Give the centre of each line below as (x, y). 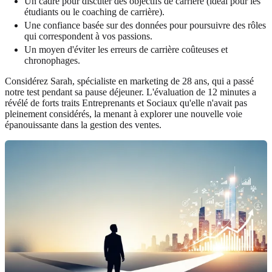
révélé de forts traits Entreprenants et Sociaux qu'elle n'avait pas (126, 103)
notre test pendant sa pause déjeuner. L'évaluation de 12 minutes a (131, 92)
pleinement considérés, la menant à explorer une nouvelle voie (124, 114)
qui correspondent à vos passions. (88, 36)
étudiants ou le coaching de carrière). (94, 12)
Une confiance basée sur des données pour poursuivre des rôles (145, 25)
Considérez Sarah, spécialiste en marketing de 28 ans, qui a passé (129, 81)
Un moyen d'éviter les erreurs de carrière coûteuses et (126, 50)
